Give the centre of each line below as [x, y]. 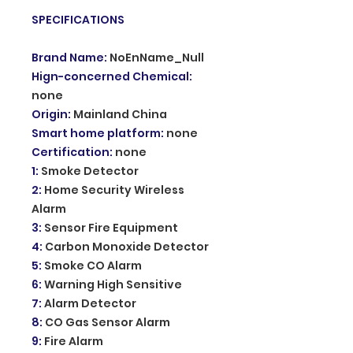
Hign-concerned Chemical [110, 76]
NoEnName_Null [157, 57]
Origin [50, 114]
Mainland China [120, 114]
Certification [71, 152]
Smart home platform [96, 133]
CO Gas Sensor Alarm [108, 322]
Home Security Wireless [114, 190]
